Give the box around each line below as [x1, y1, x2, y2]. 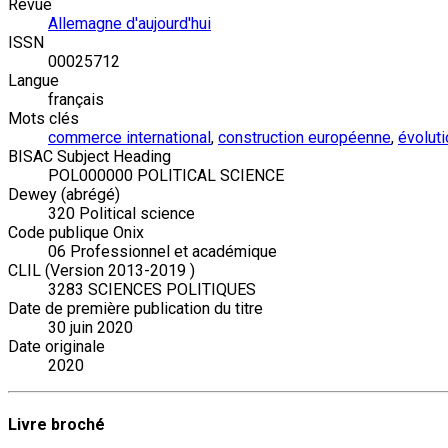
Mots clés [8, 109, 79, 129]
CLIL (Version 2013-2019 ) [8, 261, 195, 281]
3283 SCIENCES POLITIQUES [48, 280, 256, 300]
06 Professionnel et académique [48, 242, 277, 262]
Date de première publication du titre [8, 299, 263, 319]
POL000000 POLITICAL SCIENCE [48, 166, 284, 186]
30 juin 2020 [48, 318, 133, 338]
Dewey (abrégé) [8, 185, 120, 205]
